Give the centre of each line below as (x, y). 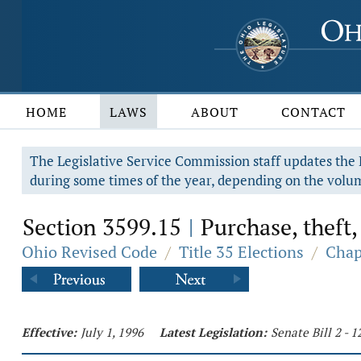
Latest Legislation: (213, 332)
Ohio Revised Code (89, 252)
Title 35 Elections (241, 252)
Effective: (49, 332)
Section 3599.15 (105, 227)
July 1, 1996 (112, 332)
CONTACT (314, 112)
